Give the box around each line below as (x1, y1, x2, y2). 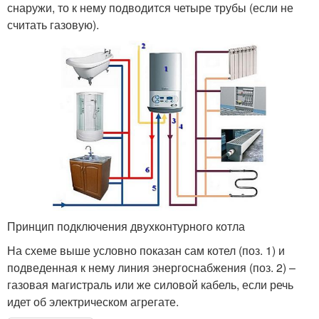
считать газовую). (7, 16, 99, 33)
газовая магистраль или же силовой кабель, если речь (7, 276, 293, 293)
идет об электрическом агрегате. (7, 293, 179, 310)
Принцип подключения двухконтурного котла (7, 218, 245, 235)
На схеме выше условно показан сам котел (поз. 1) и (7, 242, 285, 259)
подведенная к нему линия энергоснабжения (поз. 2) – (7, 259, 296, 276)
